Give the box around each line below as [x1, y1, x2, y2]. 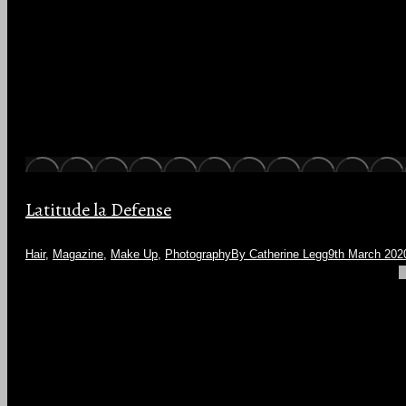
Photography [165, 246, 231, 261]
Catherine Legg [249, 246, 328, 261]
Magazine [53, 246, 103, 261]
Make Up [111, 246, 158, 261]
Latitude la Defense [25, 197, 171, 222]
